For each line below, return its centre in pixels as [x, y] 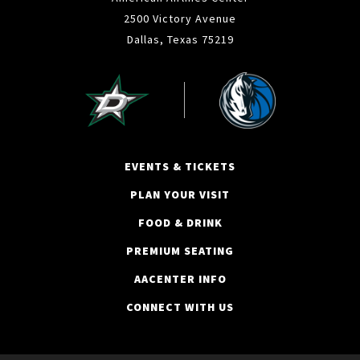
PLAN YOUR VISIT [180, 194]
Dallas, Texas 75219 [180, 39]
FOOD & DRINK [180, 222]
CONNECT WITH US [180, 307]
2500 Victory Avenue [180, 18]
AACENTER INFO [180, 278]
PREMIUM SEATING [180, 250]
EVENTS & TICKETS [180, 166]
